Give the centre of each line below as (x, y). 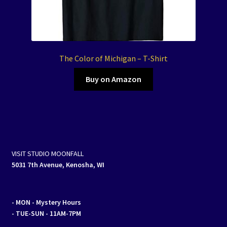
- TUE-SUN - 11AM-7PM (46, 214)
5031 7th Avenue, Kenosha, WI (58, 165)
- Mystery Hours (56, 202)
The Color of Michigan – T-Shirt (113, 59)
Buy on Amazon (113, 79)
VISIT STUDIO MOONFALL (47, 154)
